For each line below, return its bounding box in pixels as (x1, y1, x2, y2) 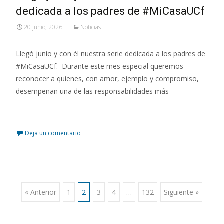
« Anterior (25, 187, 56, 197)
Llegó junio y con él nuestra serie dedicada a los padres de (16, 48, 205, 58)
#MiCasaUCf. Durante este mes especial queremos (16, 61, 183, 71)
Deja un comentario (25, 128, 81, 137)
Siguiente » (164, 187, 199, 197)
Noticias (80, 22, 101, 31)
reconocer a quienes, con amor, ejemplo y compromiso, (16, 73, 199, 83)
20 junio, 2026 (24, 22, 62, 31)
